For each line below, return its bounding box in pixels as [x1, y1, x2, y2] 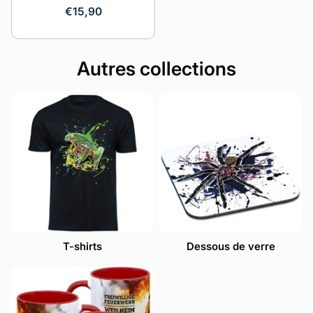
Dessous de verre [186, 240, 275, 253]
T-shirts [63, 240, 102, 253]
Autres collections [77, 57, 236, 81]
